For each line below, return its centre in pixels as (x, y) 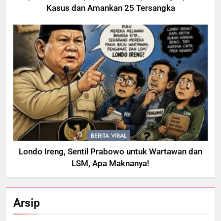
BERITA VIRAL (109, 135)
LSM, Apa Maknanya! (110, 163)
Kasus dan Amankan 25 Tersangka (110, 8)
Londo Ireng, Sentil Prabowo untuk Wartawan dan (110, 151)
